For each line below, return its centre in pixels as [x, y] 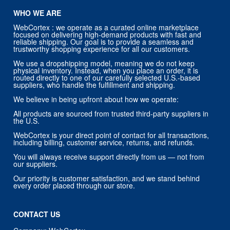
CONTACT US [37, 214]
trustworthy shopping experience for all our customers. [102, 49]
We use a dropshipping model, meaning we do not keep [104, 63]
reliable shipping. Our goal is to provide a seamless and [104, 42]
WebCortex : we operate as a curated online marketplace [106, 27]
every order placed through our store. [74, 186]
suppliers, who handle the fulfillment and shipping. [94, 85]
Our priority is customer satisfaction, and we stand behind [107, 178]
